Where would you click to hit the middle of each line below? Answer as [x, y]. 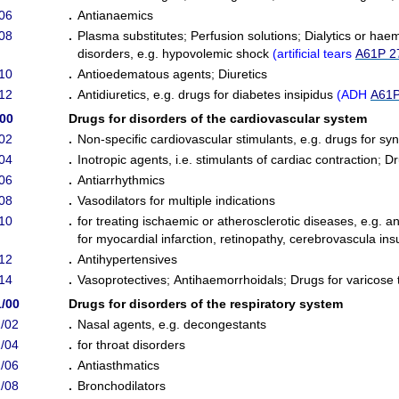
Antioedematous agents [144, 74]
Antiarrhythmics [121, 180]
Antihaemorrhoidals [228, 280]
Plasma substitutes [130, 36]
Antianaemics [115, 15]
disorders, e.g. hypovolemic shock [175, 53]
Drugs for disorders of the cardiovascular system [218, 118]
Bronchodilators [122, 386]
